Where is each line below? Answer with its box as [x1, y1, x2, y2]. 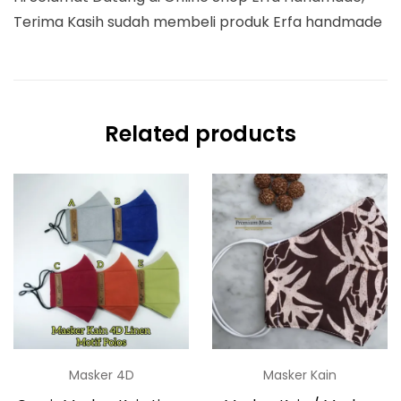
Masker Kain [262, 366, 337, 385]
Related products [105, 118, 296, 149]
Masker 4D [68, 366, 134, 385]
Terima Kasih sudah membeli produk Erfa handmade [13, 11, 382, 32]
